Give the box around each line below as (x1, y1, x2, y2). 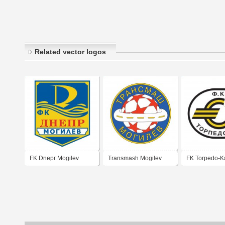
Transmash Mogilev (108, 155, 162, 162)
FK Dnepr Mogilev (30, 155, 79, 162)
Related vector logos (35, 48, 106, 56)
